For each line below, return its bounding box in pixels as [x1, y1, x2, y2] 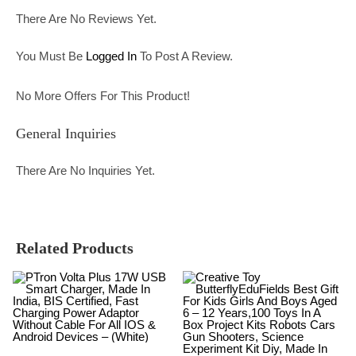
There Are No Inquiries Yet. [16, 164, 155, 177]
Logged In [86, 49, 137, 63]
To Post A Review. [137, 49, 233, 63]
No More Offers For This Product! [16, 88, 190, 103]
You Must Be [16, 49, 86, 63]
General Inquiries [16, 126, 116, 141]
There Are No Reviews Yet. [16, 12, 157, 25]
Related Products [16, 239, 133, 257]
